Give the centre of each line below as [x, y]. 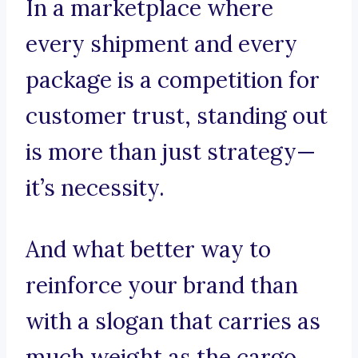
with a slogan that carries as [173, 322]
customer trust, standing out [177, 116]
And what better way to [148, 250]
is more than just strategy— [171, 152]
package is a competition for [173, 80]
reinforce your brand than [162, 286]
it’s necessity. [95, 188]
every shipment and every [161, 44]
